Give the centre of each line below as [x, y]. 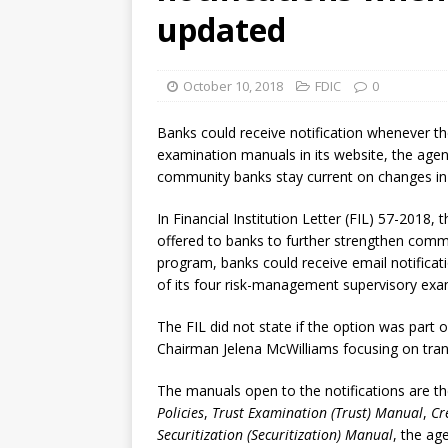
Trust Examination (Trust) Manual [317, 412]
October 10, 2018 [233, 86]
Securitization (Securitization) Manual [275, 434]
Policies [180, 412]
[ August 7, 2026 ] [328, 15]
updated [221, 29]
